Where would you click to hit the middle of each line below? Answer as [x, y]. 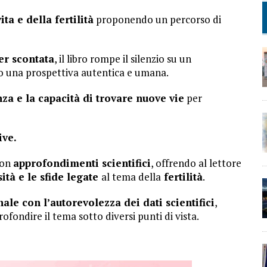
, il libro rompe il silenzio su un [123, 59]
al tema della [131, 177]
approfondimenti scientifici [82, 163]
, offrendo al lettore [196, 163]
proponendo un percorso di [157, 19]
